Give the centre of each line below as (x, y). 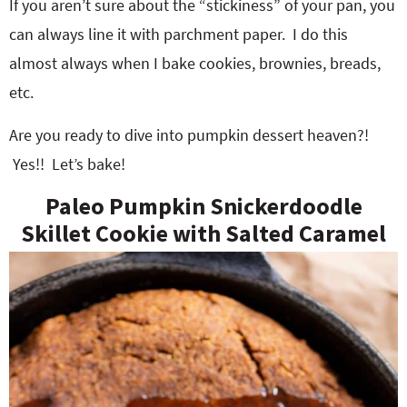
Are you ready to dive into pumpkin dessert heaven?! (189, 135)
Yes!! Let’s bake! (67, 164)
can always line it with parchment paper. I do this (179, 34)
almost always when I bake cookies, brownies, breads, (195, 63)
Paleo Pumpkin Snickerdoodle (203, 206)
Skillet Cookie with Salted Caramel (203, 233)
